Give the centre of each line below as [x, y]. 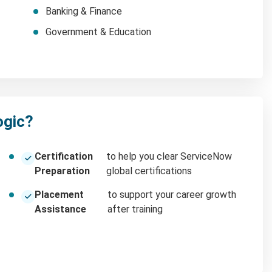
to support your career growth [172, 194]
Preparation [62, 171]
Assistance [60, 209]
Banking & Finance [84, 11]
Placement [59, 194]
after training [135, 209]
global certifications [149, 171]
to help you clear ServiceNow [169, 156]
